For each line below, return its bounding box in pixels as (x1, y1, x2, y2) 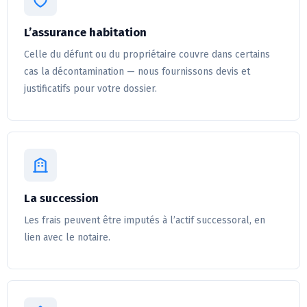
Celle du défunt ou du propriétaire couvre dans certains (24, 48, 270, 60)
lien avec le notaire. (24, 231, 110, 243)
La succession (24, 191, 99, 206)
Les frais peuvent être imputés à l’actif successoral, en (24, 214, 265, 226)
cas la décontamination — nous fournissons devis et (24, 65, 250, 77)
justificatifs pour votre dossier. (24, 82, 157, 95)
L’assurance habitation (24, 25, 147, 40)
